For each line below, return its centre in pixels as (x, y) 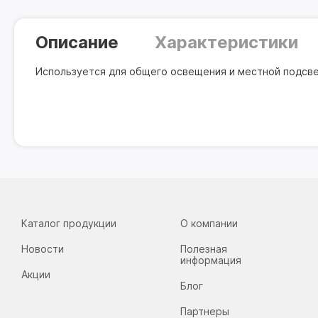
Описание (77, 42)
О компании (209, 223)
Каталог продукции (69, 223)
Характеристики (226, 42)
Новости (43, 249)
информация (211, 260)
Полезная (204, 249)
